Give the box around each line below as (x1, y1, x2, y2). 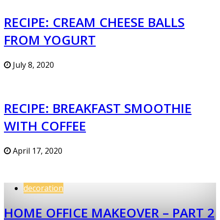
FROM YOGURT (4, 31, 96, 49)
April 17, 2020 (11, 145, 62, 156)
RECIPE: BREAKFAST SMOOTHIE (4, 99, 192, 117)
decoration (24, 182, 63, 193)
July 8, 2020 (11, 59, 54, 70)
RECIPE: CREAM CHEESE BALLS (4, 13, 185, 31)
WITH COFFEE (4, 117, 86, 135)
